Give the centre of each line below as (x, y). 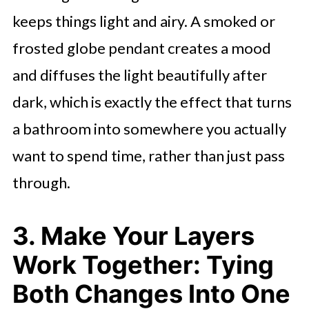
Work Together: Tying (143, 265)
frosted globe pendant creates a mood (141, 48)
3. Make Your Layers (133, 236)
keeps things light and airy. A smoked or (143, 21)
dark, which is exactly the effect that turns (152, 101)
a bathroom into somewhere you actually (149, 128)
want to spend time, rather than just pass (148, 155)
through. (41, 182)
